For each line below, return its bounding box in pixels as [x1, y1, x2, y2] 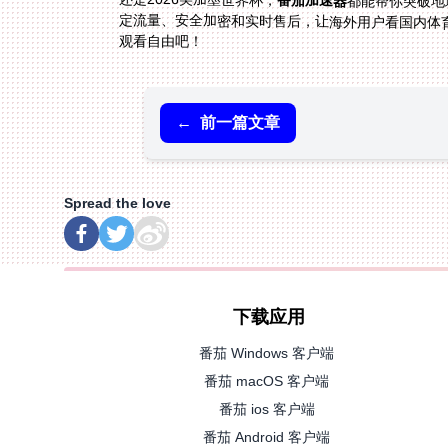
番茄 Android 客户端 [203, 428, 331, 445]
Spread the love [64, 194, 171, 211]
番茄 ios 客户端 [218, 400, 315, 417]
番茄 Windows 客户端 [199, 344, 335, 361]
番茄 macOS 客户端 [204, 372, 330, 389]
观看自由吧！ [118, 32, 204, 50]
